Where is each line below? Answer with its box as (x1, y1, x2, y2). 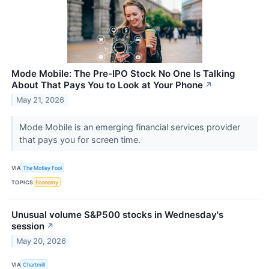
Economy (35, 178, 59, 186)
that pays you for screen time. (19, 134, 143, 145)
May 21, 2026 (16, 95, 65, 104)
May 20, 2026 (16, 237, 67, 246)
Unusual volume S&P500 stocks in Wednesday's (11, 209, 223, 221)
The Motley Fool (23, 164, 62, 171)
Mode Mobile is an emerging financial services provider (19, 121, 240, 132)
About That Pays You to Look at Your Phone (11, 79, 203, 91)
